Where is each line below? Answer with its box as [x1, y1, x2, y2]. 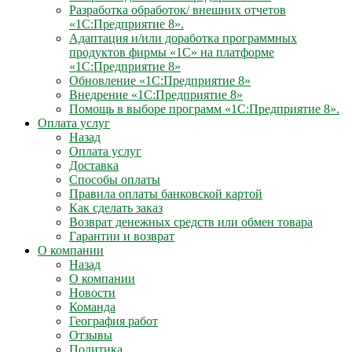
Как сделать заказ [69, 201, 163, 214]
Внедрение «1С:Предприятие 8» [69, 88, 243, 101]
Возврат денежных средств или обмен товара [69, 215, 313, 229]
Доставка [69, 159, 119, 172]
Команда [69, 300, 115, 313]
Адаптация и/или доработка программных [69, 31, 297, 45]
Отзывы [69, 328, 112, 342]
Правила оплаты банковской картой [69, 187, 262, 200]
